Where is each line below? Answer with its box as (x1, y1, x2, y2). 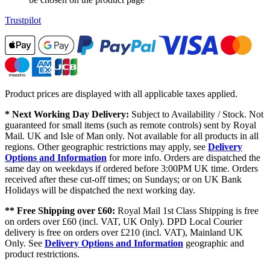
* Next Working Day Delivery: (5, 109, 129, 120)
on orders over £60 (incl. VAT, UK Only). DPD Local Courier (5, 216, 242, 227)
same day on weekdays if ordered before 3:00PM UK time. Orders (5, 163, 258, 174)
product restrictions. (5, 249, 80, 260)
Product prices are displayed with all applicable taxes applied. (5, 89, 237, 99)
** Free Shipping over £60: (5, 206, 115, 216)
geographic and (183, 238, 244, 249)
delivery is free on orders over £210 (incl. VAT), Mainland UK (5, 227, 243, 238)
